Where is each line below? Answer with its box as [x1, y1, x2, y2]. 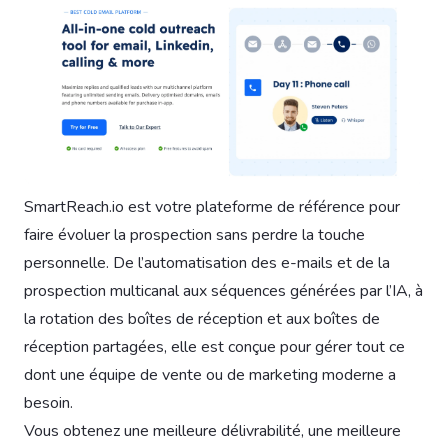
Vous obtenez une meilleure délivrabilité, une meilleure [24, 419, 401, 442]
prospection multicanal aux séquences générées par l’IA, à [24, 279, 423, 302]
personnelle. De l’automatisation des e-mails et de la [24, 251, 390, 274]
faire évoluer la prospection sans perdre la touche [24, 223, 365, 246]
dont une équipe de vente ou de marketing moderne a [24, 363, 396, 386]
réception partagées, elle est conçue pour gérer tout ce [24, 335, 405, 358]
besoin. [24, 391, 73, 414]
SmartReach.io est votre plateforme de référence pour [24, 195, 400, 218]
